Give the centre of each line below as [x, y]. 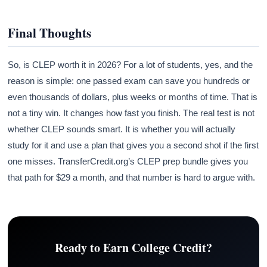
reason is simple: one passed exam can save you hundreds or [129, 80]
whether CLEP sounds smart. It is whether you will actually [122, 129]
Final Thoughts [50, 32]
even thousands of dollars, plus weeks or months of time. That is [133, 97]
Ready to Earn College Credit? [133, 247]
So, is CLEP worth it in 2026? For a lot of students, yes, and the [131, 64]
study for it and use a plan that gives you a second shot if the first [133, 145]
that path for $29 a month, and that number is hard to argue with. [132, 177]
